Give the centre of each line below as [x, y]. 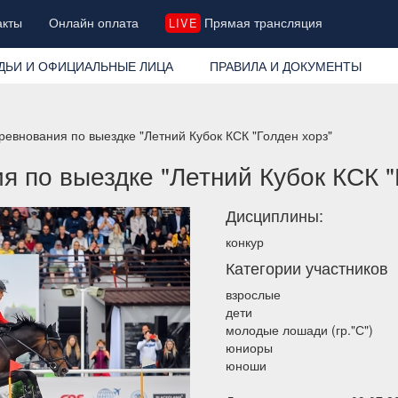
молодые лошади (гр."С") [299, 329]
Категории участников [307, 267]
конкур [245, 241]
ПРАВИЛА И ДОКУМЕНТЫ [285, 65]
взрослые [253, 294]
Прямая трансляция [261, 22]
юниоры [249, 347]
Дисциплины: [275, 215]
